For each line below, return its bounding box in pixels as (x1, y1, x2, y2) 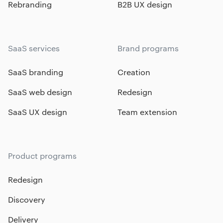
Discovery (8, 194, 45, 205)
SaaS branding (8, 67, 63, 78)
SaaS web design (8, 87, 72, 98)
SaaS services (8, 43, 60, 54)
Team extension (117, 107, 177, 117)
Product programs (8, 150, 77, 161)
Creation (117, 67, 150, 78)
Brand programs (117, 43, 179, 54)
